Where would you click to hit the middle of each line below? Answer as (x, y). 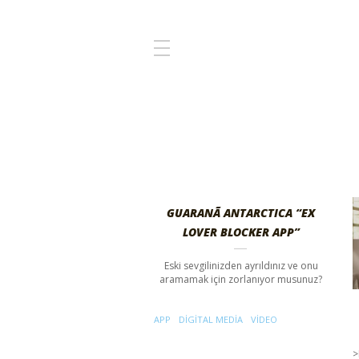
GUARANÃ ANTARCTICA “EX (241, 213)
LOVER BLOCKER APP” (241, 232)
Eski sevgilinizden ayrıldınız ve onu (241, 266)
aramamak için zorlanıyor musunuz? (241, 279)
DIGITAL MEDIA (211, 319)
